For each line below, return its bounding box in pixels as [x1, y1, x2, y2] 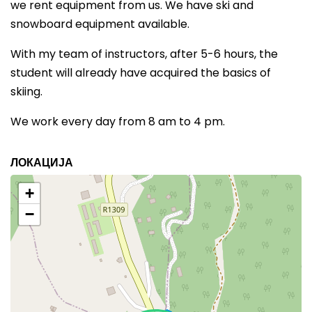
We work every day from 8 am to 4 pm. [10, 114, 225, 130]
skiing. [10, 84, 42, 100]
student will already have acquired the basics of [10, 65, 271, 81]
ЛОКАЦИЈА [10, 155, 73, 171]
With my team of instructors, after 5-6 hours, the [10, 46, 278, 62]
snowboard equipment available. [10, 16, 189, 32]
